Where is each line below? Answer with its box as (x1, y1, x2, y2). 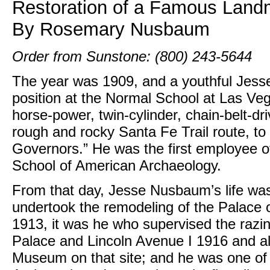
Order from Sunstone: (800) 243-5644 (12, 48, 252, 64)
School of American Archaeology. (12, 157, 221, 174)
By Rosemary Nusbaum (12, 19, 210, 40)
